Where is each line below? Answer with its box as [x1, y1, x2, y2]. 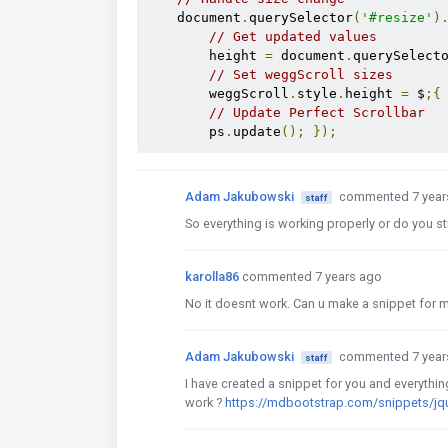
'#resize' [361, 10, 433, 25]
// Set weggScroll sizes [209, 67, 393, 82]
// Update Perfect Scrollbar [209, 105, 425, 120]
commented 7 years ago [242, 269, 382, 284]
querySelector [249, 10, 353, 25]
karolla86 [185, 269, 239, 284]
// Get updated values [209, 29, 377, 44]
